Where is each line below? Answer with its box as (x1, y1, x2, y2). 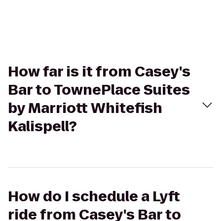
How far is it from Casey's (8, 62, 190, 81)
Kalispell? (8, 117, 77, 136)
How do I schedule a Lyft (8, 187, 180, 206)
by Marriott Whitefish (8, 99, 162, 118)
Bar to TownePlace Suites (8, 80, 190, 100)
